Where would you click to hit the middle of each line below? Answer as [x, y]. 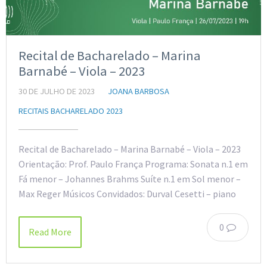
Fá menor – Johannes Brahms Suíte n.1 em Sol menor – [130, 179]
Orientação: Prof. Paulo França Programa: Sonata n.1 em [133, 164]
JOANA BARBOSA [139, 91]
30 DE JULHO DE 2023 [57, 91]
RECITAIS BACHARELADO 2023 [71, 111]
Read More [50, 232]
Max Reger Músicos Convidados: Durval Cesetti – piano [127, 194]
